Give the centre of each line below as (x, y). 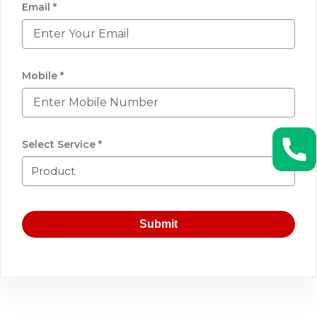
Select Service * (62, 144)
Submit (158, 224)
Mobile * (43, 75)
